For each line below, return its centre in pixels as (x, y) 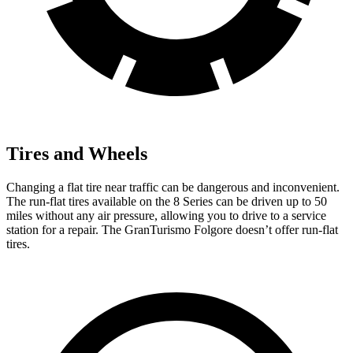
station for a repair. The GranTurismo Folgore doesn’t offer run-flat (172, 230)
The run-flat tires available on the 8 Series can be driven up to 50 (167, 202)
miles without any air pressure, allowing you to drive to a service (166, 216)
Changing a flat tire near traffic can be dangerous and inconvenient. (173, 188)
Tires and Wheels (77, 154)
